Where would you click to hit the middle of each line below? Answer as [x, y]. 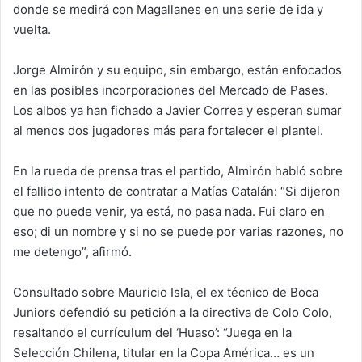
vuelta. [32, 29]
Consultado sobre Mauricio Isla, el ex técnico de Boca [166, 292]
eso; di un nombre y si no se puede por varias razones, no [178, 232]
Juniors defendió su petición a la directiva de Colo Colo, [173, 312]
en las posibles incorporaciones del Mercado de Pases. [170, 90]
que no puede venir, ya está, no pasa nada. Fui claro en [169, 211]
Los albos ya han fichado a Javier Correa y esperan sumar [177, 110]
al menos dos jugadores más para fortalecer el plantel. [168, 130]
